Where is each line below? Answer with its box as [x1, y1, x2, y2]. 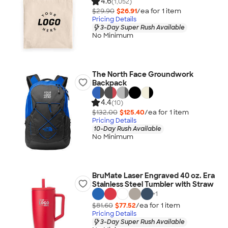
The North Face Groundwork [92, 70, 193, 79]
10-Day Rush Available [93, 124, 161, 133]
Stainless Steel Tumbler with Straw [92, 180, 214, 189]
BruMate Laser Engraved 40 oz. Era [92, 171, 215, 180]
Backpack [92, 78, 127, 88]
